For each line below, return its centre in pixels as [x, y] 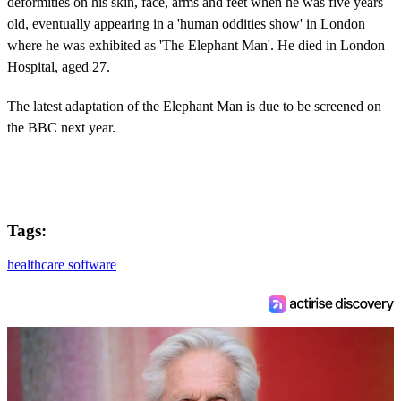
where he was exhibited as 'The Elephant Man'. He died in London [196, 45]
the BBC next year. [61, 127]
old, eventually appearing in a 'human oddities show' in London [186, 23]
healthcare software [62, 265]
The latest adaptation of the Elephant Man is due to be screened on [194, 106]
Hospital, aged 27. [59, 66]
